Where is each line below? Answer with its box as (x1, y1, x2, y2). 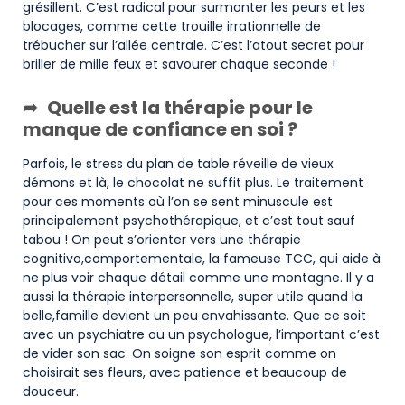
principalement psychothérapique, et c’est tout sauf (23, 211, 355, 230)
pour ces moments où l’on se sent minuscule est (23, 192, 333, 211)
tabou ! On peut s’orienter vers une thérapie (23, 230, 301, 249)
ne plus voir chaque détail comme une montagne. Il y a (23, 268, 374, 287)
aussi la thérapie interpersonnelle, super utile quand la (23, 287, 363, 306)
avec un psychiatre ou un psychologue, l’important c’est (23, 325, 380, 344)
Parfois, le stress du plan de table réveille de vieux (23, 154, 334, 173)
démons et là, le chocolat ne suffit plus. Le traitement (23, 173, 363, 192)
